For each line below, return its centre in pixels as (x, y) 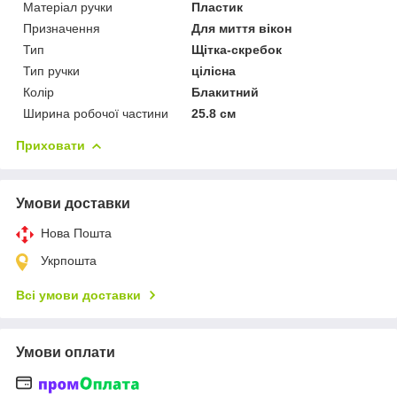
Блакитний (226, 93)
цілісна (214, 71)
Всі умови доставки (78, 296)
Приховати (51, 146)
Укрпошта (69, 261)
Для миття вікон (242, 29)
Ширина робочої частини (96, 114)
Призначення (62, 29)
